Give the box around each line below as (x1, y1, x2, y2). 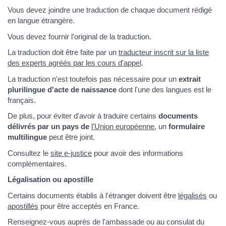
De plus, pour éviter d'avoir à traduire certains (8, 111, 158, 121)
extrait (179, 74, 201, 83)
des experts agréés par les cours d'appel (8, 59, 141, 68)
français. (8, 95, 36, 104)
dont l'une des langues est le (117, 85, 211, 94)
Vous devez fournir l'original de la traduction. (8, 32, 151, 41)
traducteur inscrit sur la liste (119, 48, 209, 57)
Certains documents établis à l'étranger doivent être (8, 191, 178, 200)
